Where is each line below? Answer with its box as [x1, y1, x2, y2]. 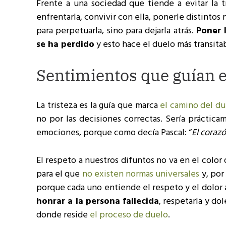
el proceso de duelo [90, 208, 168, 222]
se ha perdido [36, 37, 94, 52]
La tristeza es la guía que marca [36, 98, 160, 113]
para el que [36, 167, 80, 182]
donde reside [36, 208, 90, 222]
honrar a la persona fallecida [36, 194, 159, 209]
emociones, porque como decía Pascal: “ [36, 126, 192, 140]
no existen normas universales [80, 167, 202, 182]
